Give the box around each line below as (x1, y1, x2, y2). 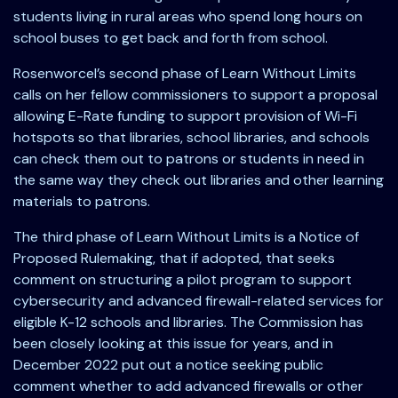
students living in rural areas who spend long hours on (13, 6, 362, 26)
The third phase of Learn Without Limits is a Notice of (13, 227, 359, 246)
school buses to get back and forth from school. (13, 28, 328, 47)
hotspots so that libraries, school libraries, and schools (13, 127, 370, 147)
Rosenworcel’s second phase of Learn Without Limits (13, 63, 356, 83)
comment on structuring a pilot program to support (13, 269, 352, 289)
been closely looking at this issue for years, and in (13, 333, 333, 353)
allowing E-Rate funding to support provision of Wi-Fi (13, 106, 357, 125)
